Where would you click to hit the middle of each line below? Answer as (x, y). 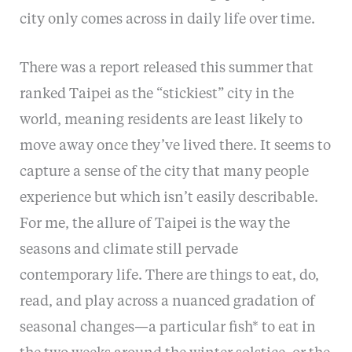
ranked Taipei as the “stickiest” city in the (156, 94)
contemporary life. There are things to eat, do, (169, 275)
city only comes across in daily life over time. (167, 20)
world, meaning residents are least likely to (161, 120)
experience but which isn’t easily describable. (169, 198)
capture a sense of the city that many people (164, 172)
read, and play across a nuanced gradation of (167, 301)
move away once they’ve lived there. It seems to (175, 146)
